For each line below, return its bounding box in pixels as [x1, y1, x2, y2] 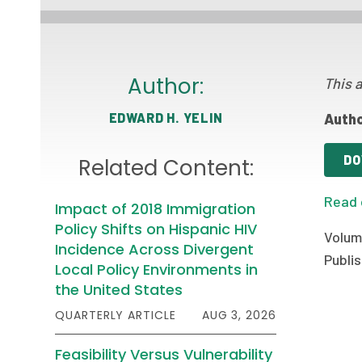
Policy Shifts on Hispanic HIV [55, 219, 258, 239]
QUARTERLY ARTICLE [55, 307, 176, 323]
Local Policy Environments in [55, 259, 259, 280]
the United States [55, 280, 183, 300]
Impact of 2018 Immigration [55, 199, 256, 219]
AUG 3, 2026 [201, 307, 276, 323]
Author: [128, 72, 204, 101]
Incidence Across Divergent [55, 239, 255, 259]
